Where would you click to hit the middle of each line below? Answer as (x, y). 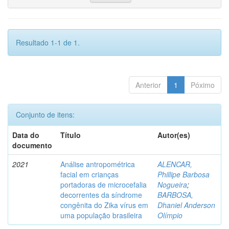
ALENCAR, (175, 164)
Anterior (148, 85)
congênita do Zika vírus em (104, 205)
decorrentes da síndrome (101, 195)
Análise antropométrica (98, 164)
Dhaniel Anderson (186, 205)
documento (32, 145)
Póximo (203, 85)
